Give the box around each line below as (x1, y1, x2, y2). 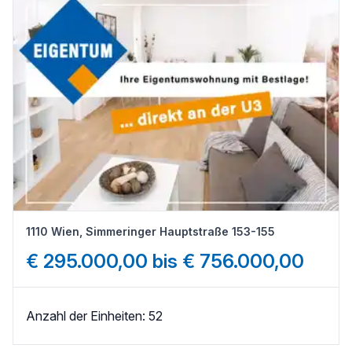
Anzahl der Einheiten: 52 (26, 307, 163, 324)
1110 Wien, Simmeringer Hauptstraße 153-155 (26, 224, 275, 238)
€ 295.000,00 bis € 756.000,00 (26, 249, 304, 273)
